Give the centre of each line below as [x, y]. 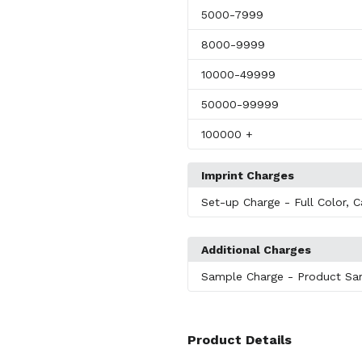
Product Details [239, 340]
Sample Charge [244, 276]
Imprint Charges [247, 175]
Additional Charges [256, 250]
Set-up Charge [242, 202]
